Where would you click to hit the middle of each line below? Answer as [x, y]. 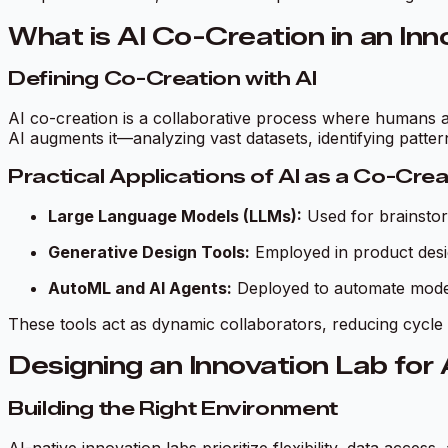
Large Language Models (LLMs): [175, 215]
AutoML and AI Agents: [140, 287]
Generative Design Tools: [149, 251]
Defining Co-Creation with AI [162, 79]
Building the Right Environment [173, 409]
